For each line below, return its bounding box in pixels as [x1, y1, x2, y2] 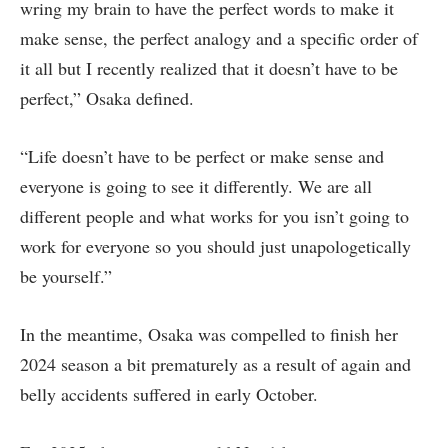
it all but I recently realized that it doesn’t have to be [20, 56, 398, 81]
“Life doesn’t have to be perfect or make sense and [20, 144, 384, 169]
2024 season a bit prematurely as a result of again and [20, 351, 411, 376]
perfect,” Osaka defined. [20, 86, 194, 111]
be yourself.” [20, 264, 112, 289]
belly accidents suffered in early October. [20, 381, 324, 406]
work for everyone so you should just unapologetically [20, 234, 411, 259]
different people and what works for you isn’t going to [20, 204, 409, 229]
